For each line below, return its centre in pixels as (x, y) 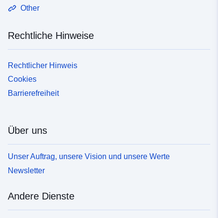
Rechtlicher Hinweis (43, 65)
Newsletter (26, 170)
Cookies (22, 79)
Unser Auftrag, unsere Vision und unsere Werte (89, 156)
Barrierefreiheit (33, 93)
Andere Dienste (41, 196)
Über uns (27, 131)
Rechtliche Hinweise (51, 35)
